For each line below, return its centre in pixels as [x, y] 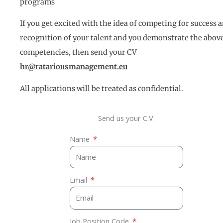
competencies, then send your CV [79, 53]
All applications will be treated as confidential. [102, 88]
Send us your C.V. [126, 118]
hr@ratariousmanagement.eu [74, 67]
